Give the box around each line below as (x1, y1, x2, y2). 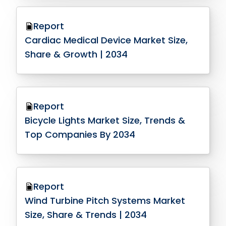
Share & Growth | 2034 (25, 48, 128, 61)
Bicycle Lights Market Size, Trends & (25, 114, 186, 127)
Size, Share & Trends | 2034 (25, 208, 147, 221)
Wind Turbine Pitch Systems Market (25, 194, 186, 207)
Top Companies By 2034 (25, 128, 136, 141)
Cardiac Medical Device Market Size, (25, 34, 188, 46)
